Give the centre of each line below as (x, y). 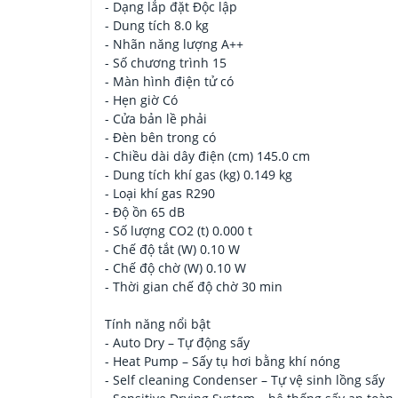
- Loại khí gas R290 (160, 194)
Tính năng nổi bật (158, 324)
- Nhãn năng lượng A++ (174, 44)
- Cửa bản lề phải (156, 119)
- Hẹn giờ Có (141, 100)
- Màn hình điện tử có (169, 82)
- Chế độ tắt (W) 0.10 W (172, 250)
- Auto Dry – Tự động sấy (177, 343)
